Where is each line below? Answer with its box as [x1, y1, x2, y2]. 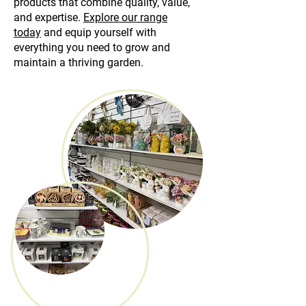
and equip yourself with [41, 26, 156, 40]
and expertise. [14, 11, 83, 25]
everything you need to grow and [14, 41, 170, 55]
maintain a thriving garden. [14, 56, 143, 70]
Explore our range [83, 11, 167, 25]
